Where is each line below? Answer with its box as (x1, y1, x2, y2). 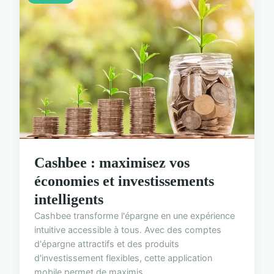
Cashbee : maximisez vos (34, 154, 190, 171)
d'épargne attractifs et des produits (34, 238, 179, 249)
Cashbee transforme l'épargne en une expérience (34, 210, 235, 221)
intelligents (34, 191, 103, 207)
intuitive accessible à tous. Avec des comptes (34, 224, 221, 235)
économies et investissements (34, 172, 214, 189)
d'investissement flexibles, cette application (34, 252, 212, 263)
